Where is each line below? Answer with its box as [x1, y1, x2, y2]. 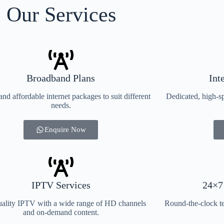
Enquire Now [44, 125, 86, 133]
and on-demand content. [22, 207, 99, 216]
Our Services [6, 2, 116, 26]
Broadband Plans [26, 72, 95, 83]
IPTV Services [31, 179, 90, 190]
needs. [50, 100, 71, 109]
